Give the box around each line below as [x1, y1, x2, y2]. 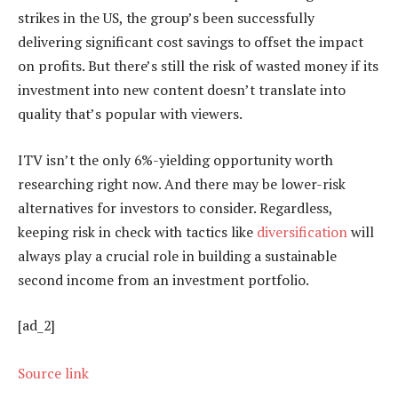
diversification [257, 221, 347, 242]
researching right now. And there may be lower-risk [18, 173, 346, 194]
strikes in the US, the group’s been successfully [18, 8, 314, 28]
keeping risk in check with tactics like [18, 221, 257, 242]
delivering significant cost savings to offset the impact [18, 32, 363, 52]
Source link [18, 363, 89, 384]
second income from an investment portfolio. [18, 269, 309, 290]
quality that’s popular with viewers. [18, 104, 243, 124]
